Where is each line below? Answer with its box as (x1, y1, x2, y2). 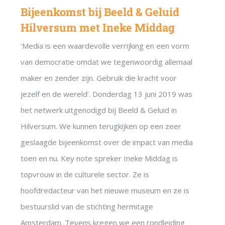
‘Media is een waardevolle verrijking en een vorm (21, 41, 189, 51)
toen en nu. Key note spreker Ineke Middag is (21, 153, 178, 164)
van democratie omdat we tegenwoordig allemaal (21, 57, 192, 67)
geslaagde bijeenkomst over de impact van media (21, 137, 193, 148)
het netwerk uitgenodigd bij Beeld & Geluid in (21, 105, 177, 116)
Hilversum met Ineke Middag (21, 20, 175, 35)
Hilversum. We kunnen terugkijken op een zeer (21, 121, 181, 132)
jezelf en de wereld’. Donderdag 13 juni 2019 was (21, 89, 192, 99)
